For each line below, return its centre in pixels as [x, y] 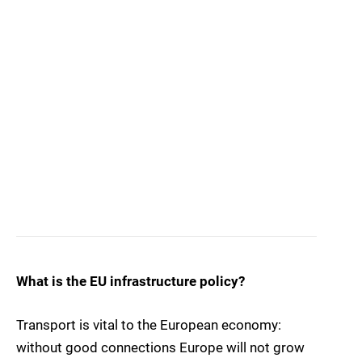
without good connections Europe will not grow [160, 348]
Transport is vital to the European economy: [149, 325]
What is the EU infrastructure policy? [130, 282]
